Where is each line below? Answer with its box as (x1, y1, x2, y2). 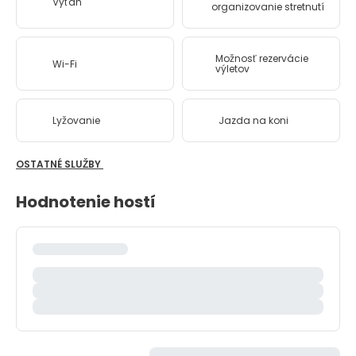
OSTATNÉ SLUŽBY (16, 157, 103, 171)
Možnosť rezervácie (215, 52, 308, 65)
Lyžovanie (52, 114, 100, 127)
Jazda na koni (219, 114, 288, 127)
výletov (215, 62, 250, 75)
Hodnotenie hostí (16, 191, 156, 213)
